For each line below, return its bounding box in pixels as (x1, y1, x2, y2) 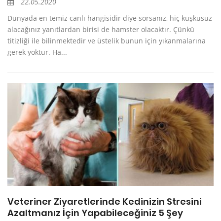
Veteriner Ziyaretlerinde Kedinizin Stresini (7, 195, 202, 208)
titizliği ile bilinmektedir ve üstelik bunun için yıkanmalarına (7, 36, 206, 46)
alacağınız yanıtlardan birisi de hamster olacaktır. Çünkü (7, 25, 194, 35)
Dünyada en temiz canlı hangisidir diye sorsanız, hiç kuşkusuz (7, 13, 212, 23)
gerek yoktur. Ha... (7, 47, 67, 57)
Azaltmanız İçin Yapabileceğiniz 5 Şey (7, 207, 183, 220)
